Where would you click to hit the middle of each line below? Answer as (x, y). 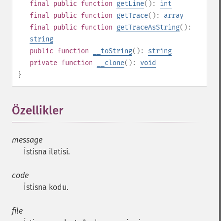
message (27, 140)
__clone (110, 63)
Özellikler (37, 110)
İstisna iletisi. (47, 152)
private (43, 63)
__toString (112, 51)
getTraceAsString (148, 27)
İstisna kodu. (46, 187)
